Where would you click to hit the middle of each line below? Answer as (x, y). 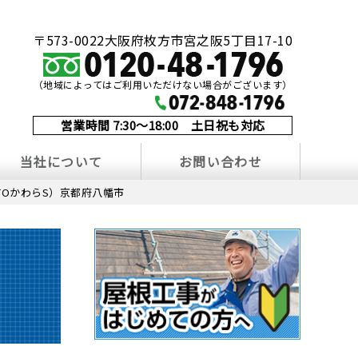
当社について (61, 162)
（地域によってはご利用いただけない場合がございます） (163, 84)
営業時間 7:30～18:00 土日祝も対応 (163, 125)
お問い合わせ (221, 162)
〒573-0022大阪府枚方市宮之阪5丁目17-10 (163, 40)
